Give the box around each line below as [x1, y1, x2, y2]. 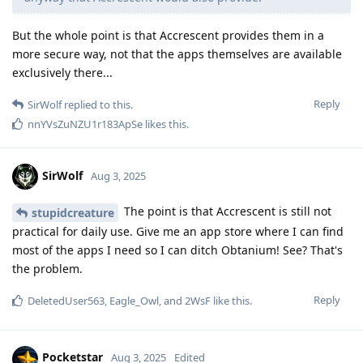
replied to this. [62, 96, 133, 112]
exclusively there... [12, 64, 113, 80]
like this [211, 293, 250, 308]
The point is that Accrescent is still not [121, 203, 331, 219]
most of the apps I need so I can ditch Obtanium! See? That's [12, 241, 343, 258]
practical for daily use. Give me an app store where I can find [12, 223, 344, 239]
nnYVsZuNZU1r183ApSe [28, 116, 143, 131]
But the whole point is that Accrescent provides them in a [12, 27, 324, 43]
